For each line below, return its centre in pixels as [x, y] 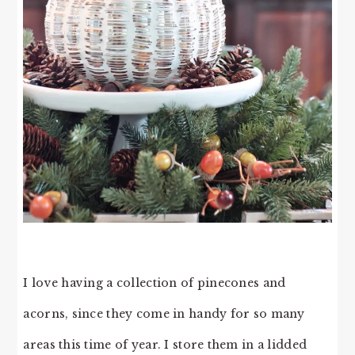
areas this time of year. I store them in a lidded [165, 344]
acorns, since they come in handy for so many [164, 313]
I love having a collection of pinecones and [155, 282]
